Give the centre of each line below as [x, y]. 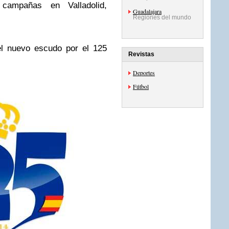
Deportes [144, 73]
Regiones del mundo [162, 17]
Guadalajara [147, 11]
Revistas [141, 54]
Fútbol [141, 86]
